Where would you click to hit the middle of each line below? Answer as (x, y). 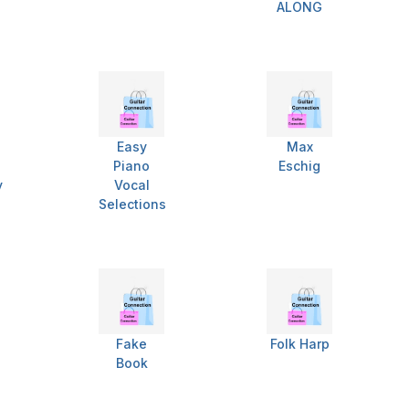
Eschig (299, 166)
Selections (132, 204)
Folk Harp (299, 344)
